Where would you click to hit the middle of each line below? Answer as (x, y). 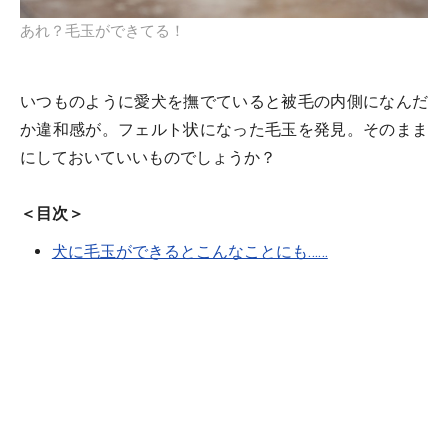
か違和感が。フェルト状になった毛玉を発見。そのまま (224, 130)
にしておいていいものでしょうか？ (148, 158)
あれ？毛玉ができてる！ (102, 31)
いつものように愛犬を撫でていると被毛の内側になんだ (224, 102)
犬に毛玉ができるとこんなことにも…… (189, 252)
